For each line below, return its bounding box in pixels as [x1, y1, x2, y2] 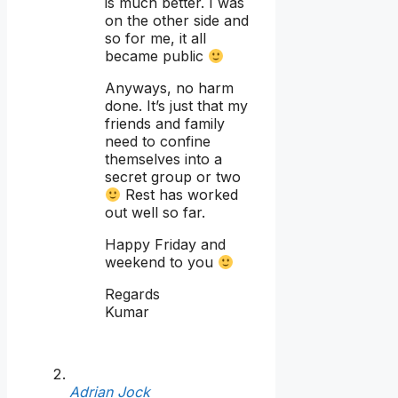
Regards [105, 285, 160, 304]
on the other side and [105, 12, 249, 30]
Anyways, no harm [105, 79, 234, 98]
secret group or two [105, 168, 241, 187]
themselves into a [105, 150, 222, 169]
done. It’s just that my [105, 97, 248, 115]
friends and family [105, 115, 225, 133]
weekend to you [105, 253, 218, 272]
